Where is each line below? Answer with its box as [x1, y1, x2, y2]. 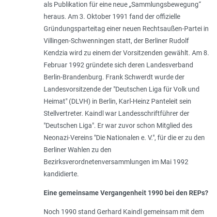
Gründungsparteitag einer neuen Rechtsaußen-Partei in [43, 24, 209, 32]
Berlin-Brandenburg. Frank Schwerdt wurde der [43, 73, 185, 81]
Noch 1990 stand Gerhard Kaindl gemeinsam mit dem [43, 207, 204, 216]
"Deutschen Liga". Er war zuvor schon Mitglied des [43, 121, 192, 129]
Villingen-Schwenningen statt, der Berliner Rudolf [43, 36, 189, 45]
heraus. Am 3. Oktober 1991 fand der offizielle [43, 12, 180, 20]
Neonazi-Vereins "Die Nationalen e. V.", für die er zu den [43, 133, 205, 141]
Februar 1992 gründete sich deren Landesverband [43, 61, 193, 69]
